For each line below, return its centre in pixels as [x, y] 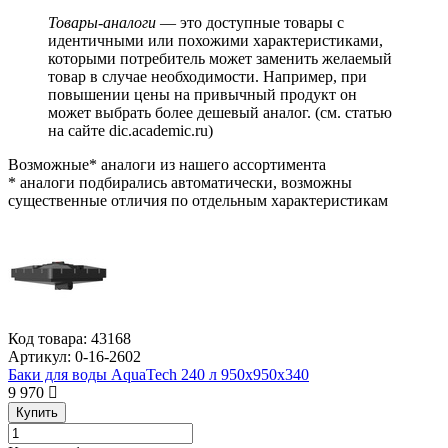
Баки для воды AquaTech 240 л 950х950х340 [158, 375]
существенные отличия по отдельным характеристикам [198, 201]
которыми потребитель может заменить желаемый [220, 59]
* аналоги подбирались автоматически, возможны [180, 183]
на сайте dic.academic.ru [128, 131]
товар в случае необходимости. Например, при [207, 77]
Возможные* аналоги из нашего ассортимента [167, 165]
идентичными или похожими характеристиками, [215, 41]
